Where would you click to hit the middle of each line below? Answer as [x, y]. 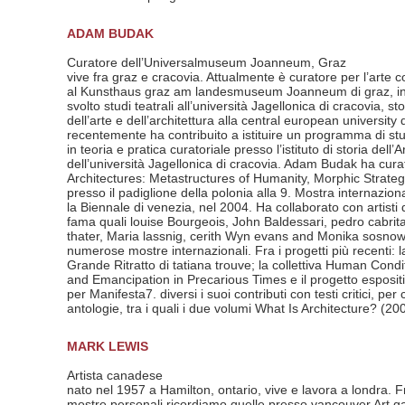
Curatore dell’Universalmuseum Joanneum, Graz [207, 63]
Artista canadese [115, 376]
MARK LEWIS [108, 347]
